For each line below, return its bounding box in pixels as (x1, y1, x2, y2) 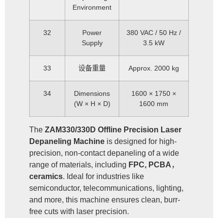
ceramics (29, 172, 63, 181)
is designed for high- (105, 137, 177, 145)
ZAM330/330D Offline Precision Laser (45, 126, 182, 134)
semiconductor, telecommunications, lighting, (29, 184, 183, 192)
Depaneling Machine (29, 137, 105, 145)
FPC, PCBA (128, 161, 171, 169)
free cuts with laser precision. (29, 207, 129, 216)
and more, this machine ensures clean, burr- (29, 196, 180, 204)
